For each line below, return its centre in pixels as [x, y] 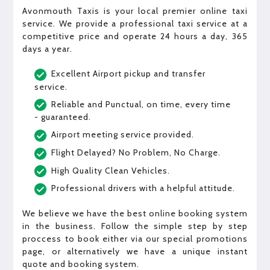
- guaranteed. [63, 117]
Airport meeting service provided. [123, 135]
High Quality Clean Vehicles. [111, 170]
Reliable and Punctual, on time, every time [141, 104]
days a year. [48, 49]
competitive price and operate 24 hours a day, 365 [135, 36]
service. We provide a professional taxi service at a [135, 24]
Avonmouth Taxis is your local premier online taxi [135, 11]
